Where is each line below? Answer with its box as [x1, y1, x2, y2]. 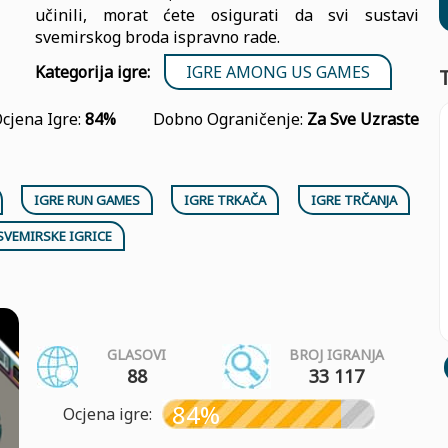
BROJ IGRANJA [289, 345, 384, 364]
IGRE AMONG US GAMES [186, 61, 370, 83]
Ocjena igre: [63, 403, 152, 425]
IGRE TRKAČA [184, 191, 267, 209]
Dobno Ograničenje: [152, 108, 307, 130]
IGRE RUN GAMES [33, 191, 140, 209]
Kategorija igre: [35, 61, 150, 83]
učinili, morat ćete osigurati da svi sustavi [35, 4, 419, 26]
